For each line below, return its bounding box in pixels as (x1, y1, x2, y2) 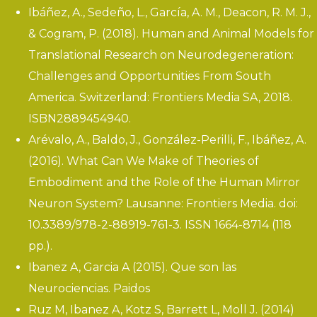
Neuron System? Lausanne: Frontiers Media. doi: (28, 197, 298, 210)
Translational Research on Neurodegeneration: (28, 48, 294, 62)
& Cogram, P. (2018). (28, 27, 142, 40)
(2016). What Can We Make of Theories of (28, 154, 259, 168)
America (28, 91, 74, 104)
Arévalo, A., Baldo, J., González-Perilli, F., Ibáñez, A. (28, 133, 306, 146)
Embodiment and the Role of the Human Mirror (28, 175, 300, 189)
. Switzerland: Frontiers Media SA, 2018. (74, 91, 292, 104)
